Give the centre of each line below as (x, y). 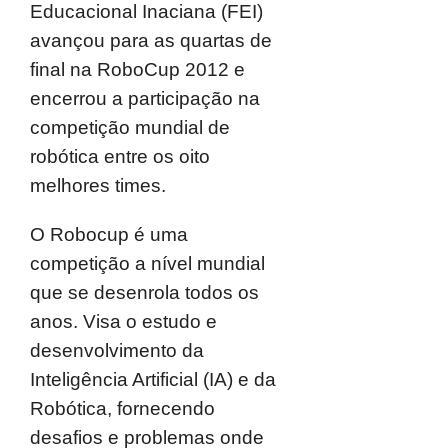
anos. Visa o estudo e (123, 321)
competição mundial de (130, 127)
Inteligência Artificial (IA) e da (153, 379)
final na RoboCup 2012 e (137, 69)
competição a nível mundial (147, 263)
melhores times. (98, 185)
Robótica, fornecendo (122, 408)
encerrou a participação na (145, 98)
